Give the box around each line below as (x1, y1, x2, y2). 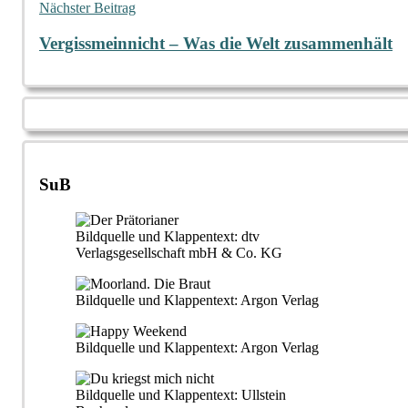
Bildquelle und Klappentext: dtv (76, 228, 260, 244)
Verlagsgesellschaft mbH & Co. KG (76, 244, 282, 260)
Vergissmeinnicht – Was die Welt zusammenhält (39, 33, 393, 53)
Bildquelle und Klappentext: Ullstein (76, 386, 286, 403)
